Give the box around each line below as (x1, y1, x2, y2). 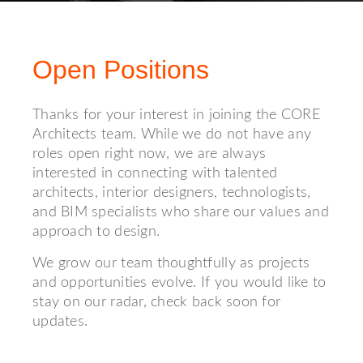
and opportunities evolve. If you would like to (32, 275, 327, 290)
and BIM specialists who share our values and (32, 205, 329, 220)
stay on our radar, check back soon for (32, 295, 281, 310)
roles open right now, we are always (32, 147, 267, 161)
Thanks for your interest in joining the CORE (32, 108, 320, 122)
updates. (32, 314, 96, 329)
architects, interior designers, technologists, (32, 186, 311, 200)
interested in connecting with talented (32, 166, 278, 181)
